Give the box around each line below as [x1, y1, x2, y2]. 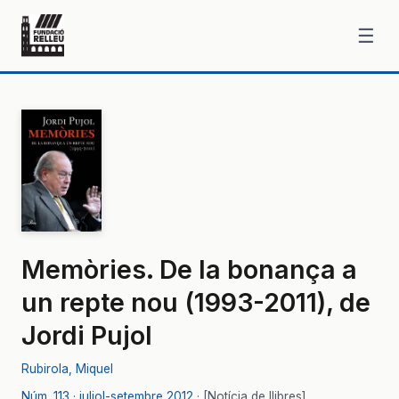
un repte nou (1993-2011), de [21, 286, 370, 318]
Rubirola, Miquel [21, 361, 113, 376]
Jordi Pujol [21, 319, 152, 351]
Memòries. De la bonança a [21, 253, 357, 285]
